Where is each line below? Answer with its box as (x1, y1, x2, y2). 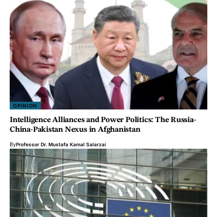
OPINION (13, 102, 38, 108)
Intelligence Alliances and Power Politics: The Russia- (10, 116, 196, 124)
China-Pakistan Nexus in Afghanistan (10, 125, 140, 134)
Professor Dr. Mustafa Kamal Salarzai (16, 141, 106, 147)
